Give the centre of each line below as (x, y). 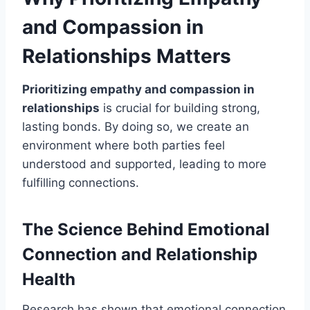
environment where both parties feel (124, 146)
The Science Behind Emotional (146, 230)
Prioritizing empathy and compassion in (138, 90)
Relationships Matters (127, 56)
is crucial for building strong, (180, 108)
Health (49, 280)
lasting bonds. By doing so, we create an (136, 127)
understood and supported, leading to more (144, 164)
